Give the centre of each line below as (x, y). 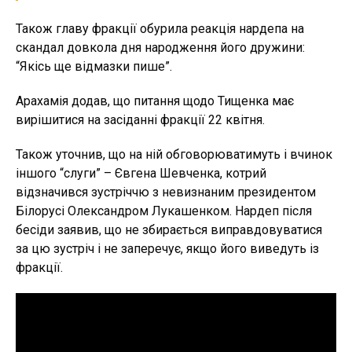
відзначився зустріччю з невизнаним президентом (166, 192)
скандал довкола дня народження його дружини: (160, 48)
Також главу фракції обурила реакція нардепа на (160, 29)
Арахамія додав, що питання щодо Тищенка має (155, 101)
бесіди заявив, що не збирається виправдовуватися (169, 230)
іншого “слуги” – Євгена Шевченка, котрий (141, 174)
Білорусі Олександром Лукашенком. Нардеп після (164, 211)
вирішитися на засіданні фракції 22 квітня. (140, 120)
